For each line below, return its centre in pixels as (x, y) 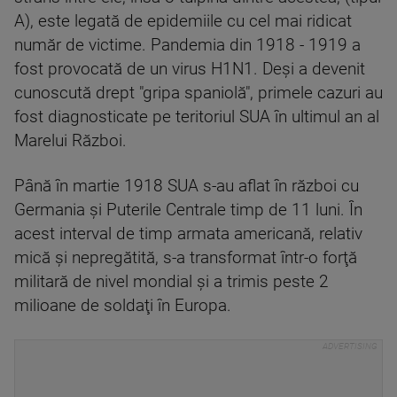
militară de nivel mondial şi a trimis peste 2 (171, 282)
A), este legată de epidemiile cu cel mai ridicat (183, 21)
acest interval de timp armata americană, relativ (188, 234)
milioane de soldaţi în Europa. (123, 306)
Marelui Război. (70, 141)
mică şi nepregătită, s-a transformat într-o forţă (186, 258)
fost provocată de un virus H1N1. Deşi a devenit (190, 69)
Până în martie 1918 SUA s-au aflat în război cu (187, 186)
